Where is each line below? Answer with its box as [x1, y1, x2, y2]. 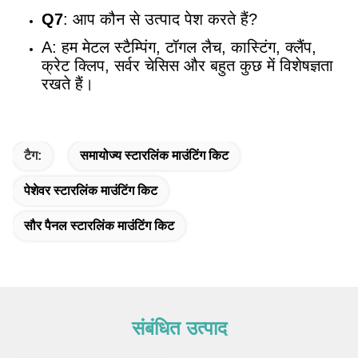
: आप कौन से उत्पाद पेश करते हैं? [63, 10, 257, 29]
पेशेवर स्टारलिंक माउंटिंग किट [24, 184, 157, 198]
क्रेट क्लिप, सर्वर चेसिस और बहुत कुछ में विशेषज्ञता [42, 57, 333, 75]
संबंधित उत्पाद [131, 317, 227, 340]
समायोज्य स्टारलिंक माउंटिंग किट [80, 149, 229, 163]
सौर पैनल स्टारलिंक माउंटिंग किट [24, 219, 174, 233]
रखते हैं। [42, 75, 93, 93]
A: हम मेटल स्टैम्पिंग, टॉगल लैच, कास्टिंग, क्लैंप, [42, 38, 316, 57]
